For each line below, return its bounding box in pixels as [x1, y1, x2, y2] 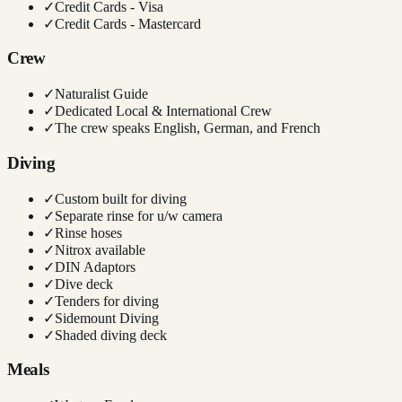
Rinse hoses [55, 224, 122, 240]
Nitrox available [55, 241, 145, 258]
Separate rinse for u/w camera [55, 207, 223, 223]
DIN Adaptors [55, 258, 135, 275]
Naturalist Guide [55, 86, 148, 102]
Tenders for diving [55, 293, 159, 309]
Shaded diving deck [55, 327, 167, 343]
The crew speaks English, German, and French [55, 120, 320, 136]
